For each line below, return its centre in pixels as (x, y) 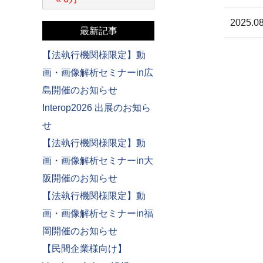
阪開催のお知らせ (80, 178)
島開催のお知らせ (80, 90)
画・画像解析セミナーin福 (98, 213)
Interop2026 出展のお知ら (97, 108)
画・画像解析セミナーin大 (98, 161)
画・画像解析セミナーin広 (98, 73)
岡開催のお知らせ (80, 231)
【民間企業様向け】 (85, 249)
